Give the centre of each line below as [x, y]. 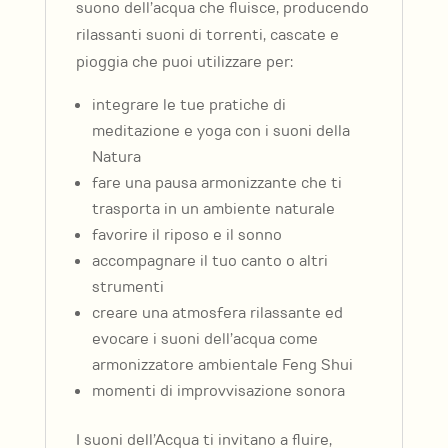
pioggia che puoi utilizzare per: [184, 62]
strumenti [127, 287]
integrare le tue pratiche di [188, 105]
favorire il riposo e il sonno [186, 235]
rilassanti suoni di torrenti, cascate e [207, 35]
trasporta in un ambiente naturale [213, 209]
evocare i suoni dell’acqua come [204, 339]
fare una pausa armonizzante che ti [216, 183]
